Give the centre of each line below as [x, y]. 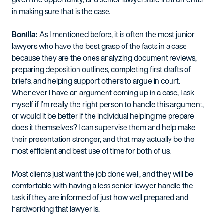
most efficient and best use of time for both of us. [91, 151]
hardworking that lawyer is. [56, 209]
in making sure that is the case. [61, 11]
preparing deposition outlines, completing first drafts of [101, 69]
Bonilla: [25, 34]
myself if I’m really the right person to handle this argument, [108, 104]
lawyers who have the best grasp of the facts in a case [99, 46]
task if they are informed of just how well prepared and [100, 197]
